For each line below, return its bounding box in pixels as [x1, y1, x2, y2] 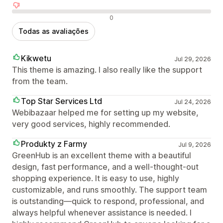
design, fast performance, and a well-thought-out [12, 162, 199, 172]
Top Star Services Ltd [21, 96, 102, 107]
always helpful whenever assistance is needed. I [12, 208, 192, 218]
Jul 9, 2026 [178, 141, 211, 149]
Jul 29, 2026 [174, 55, 211, 63]
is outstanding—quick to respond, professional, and [12, 196, 204, 207]
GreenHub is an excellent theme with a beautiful [12, 150, 191, 161]
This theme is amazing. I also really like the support [12, 65, 202, 75]
